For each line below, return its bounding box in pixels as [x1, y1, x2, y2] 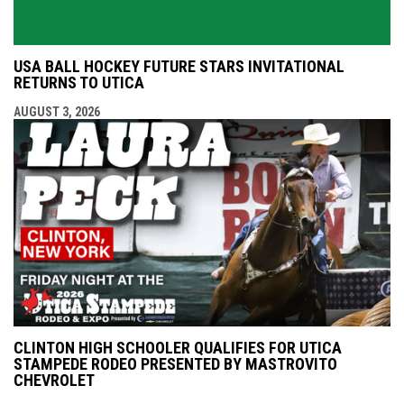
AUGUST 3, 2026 [14, 104, 100, 119]
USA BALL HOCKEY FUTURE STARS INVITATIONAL [14, 56, 344, 76]
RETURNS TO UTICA [14, 72, 144, 92]
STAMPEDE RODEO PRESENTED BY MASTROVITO [14, 353, 337, 373]
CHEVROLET [14, 370, 95, 390]
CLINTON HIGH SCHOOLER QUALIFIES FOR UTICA [14, 337, 342, 357]
